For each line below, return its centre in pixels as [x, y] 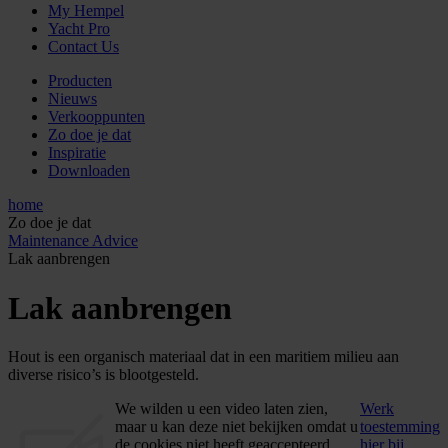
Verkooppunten [96, 117]
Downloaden [89, 171]
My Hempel [86, 11]
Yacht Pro [79, 29]
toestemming [400, 427]
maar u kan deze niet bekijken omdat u [237, 427]
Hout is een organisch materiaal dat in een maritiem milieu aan [203, 357]
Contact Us [83, 47]
